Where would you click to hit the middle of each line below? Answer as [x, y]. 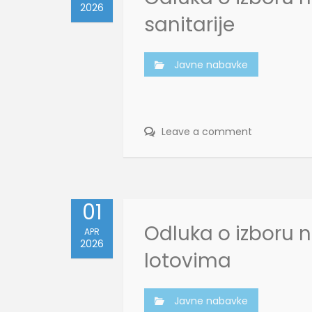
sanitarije [189, 25]
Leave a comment [205, 132]
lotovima [188, 261]
